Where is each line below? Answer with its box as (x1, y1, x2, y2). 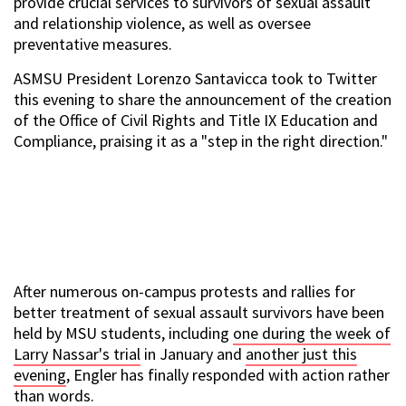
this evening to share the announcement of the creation (14, 89, 391, 111)
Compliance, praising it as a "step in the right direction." (14, 130, 388, 152)
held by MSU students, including (14, 323, 233, 344)
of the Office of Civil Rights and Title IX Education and (14, 110, 378, 131)
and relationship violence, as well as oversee (14, 13, 311, 34)
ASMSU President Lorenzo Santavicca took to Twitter (14, 68, 377, 90)
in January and (140, 343, 246, 365)
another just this (246, 343, 357, 365)
